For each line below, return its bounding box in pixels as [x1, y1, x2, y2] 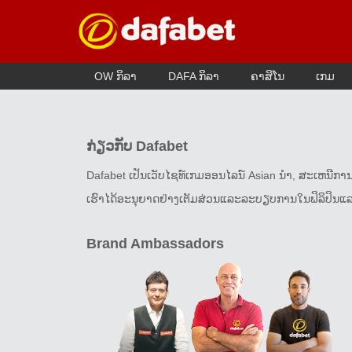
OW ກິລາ [94, 70, 137, 82]
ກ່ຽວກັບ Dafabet [86, 138, 188, 154]
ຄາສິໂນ [251, 70, 284, 82]
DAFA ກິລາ [168, 70, 219, 82]
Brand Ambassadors [86, 236, 224, 251]
